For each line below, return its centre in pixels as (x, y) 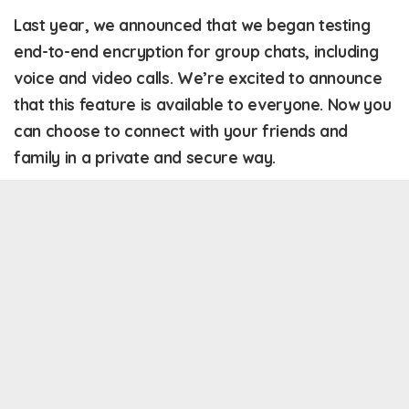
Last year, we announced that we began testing (192, 25)
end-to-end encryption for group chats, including (196, 52)
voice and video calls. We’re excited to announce (198, 78)
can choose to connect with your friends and (181, 131)
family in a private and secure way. (145, 157)
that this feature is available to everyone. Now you (203, 105)
